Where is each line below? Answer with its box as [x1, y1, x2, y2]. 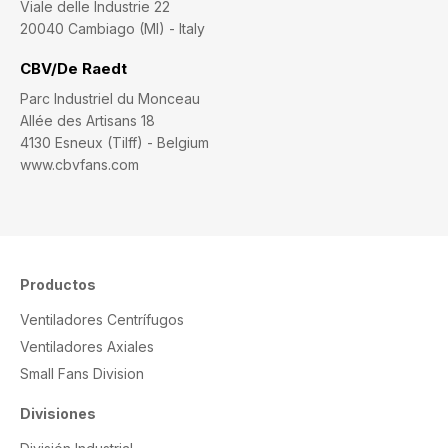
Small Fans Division [20, 365, 144, 383]
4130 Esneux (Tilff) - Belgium [20, 134, 209, 152]
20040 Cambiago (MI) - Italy [20, 20, 205, 38]
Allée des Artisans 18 [20, 112, 155, 130]
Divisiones [20, 405, 96, 423]
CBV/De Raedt [20, 59, 127, 79]
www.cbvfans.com [20, 156, 139, 174]
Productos [20, 276, 96, 294]
